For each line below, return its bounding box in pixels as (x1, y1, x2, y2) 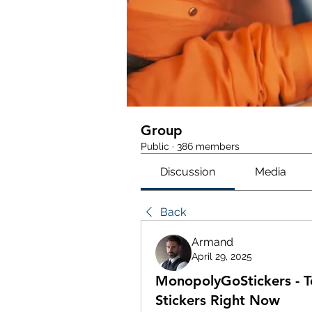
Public (141, 141, 169, 152)
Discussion (160, 165, 216, 178)
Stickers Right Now (155, 292, 280, 309)
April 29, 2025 (192, 251, 252, 262)
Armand (192, 235, 233, 249)
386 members (177, 141, 240, 152)
